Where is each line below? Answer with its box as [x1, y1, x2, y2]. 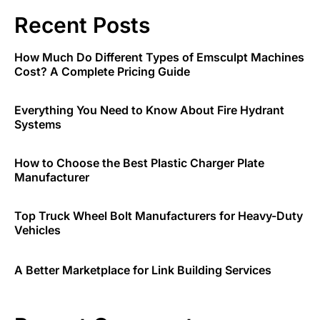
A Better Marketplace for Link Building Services [14, 262, 271, 277]
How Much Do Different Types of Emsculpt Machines [14, 49, 304, 64]
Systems [14, 116, 61, 131]
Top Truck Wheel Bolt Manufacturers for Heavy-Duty [14, 208, 303, 223]
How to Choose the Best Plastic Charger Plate [14, 155, 264, 170]
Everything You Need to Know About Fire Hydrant [14, 102, 284, 117]
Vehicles [14, 222, 61, 237]
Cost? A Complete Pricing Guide [14, 64, 190, 79]
